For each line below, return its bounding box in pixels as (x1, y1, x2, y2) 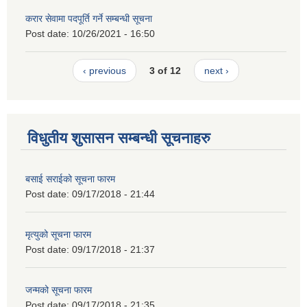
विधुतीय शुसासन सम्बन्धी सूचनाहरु (27, 129, 210, 147)
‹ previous (82, 65, 126, 77)
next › (204, 65, 230, 77)
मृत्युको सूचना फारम (25, 228, 91, 240)
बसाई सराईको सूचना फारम (25, 173, 115, 184)
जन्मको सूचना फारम (25, 284, 92, 295)
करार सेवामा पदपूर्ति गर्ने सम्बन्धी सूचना (25, 12, 152, 24)
